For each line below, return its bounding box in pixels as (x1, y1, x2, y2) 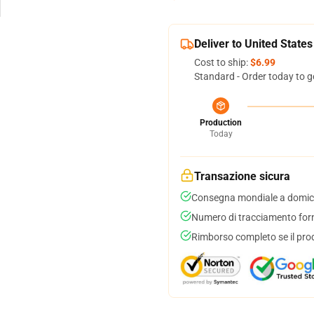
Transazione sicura (194, 170, 290, 183)
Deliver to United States (194, 37, 313, 50)
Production (200, 118, 242, 128)
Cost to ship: (194, 57, 250, 68)
